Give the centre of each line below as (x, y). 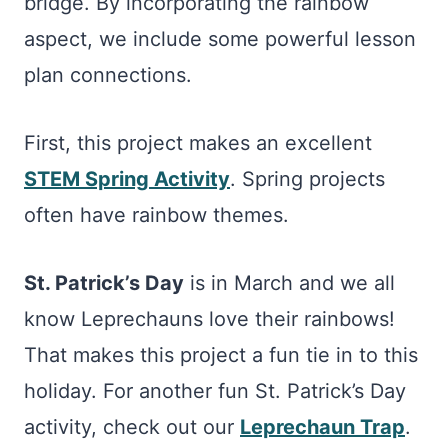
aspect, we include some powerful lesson (220, 39)
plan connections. (108, 75)
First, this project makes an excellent (198, 143)
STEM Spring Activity (127, 179)
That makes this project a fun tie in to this (221, 355)
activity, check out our (132, 427)
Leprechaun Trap (322, 427)
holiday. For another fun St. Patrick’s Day (215, 391)
